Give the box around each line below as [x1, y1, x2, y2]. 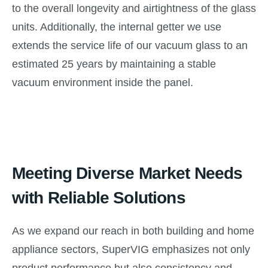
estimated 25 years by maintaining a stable [12, 57, 216, 70]
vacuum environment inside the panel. [12, 76, 193, 89]
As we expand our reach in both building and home [12, 224, 254, 237]
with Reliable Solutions [12, 188, 185, 207]
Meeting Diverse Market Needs [12, 163, 243, 182]
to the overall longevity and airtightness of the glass [12, 2, 256, 14]
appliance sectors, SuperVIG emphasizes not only [12, 243, 250, 255]
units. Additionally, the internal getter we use [12, 20, 221, 33]
